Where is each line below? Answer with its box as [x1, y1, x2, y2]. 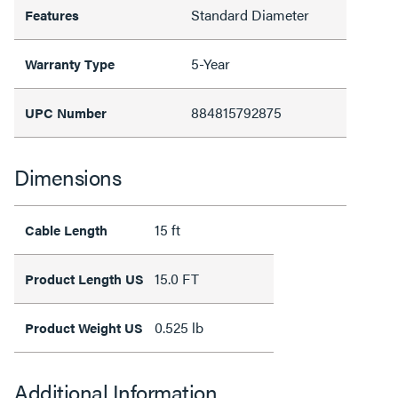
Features [25, 5, 79, 24]
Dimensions [14, 162, 121, 192]
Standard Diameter [191, 4, 309, 25]
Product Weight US [25, 318, 143, 337]
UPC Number [25, 103, 107, 122]
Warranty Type [25, 54, 115, 73]
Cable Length [25, 220, 107, 239]
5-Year [191, 53, 230, 74]
